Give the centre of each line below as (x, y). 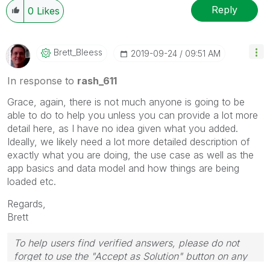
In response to (42, 80)
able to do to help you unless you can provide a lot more (133, 115)
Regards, (27, 203)
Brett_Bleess (78, 52)
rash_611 (97, 80)
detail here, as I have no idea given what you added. (124, 128)
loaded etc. (35, 181)
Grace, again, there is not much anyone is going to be (126, 102)
